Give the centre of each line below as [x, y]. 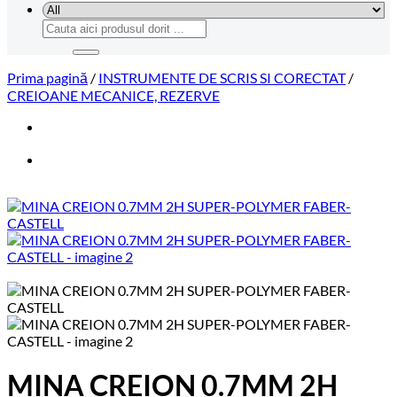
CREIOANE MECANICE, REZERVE [113, 95]
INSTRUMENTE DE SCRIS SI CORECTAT [222, 78]
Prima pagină [47, 78]
